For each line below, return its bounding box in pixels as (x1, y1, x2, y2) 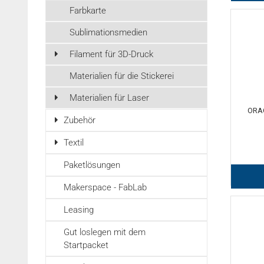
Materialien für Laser (70, 93, 149, 103)
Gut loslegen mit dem (64, 227, 146, 237)
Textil (64, 137, 84, 148)
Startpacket (64, 240, 108, 250)
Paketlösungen (64, 160, 120, 170)
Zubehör (64, 115, 95, 126)
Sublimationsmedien (70, 27, 147, 38)
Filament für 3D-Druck (70, 49, 153, 60)
